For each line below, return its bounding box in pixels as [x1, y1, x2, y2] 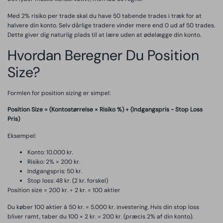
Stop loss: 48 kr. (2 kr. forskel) [27, 177, 108, 185]
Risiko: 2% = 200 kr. [27, 158, 80, 166]
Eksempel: [7, 131, 36, 140]
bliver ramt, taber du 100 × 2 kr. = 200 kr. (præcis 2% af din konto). [7, 212, 193, 221]
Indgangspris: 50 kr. [27, 167, 82, 176]
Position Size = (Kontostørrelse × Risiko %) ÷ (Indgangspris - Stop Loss [7, 106, 203, 114]
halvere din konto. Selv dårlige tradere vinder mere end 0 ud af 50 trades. [7, 21, 215, 29]
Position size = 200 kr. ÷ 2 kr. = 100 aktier [7, 186, 120, 195]
